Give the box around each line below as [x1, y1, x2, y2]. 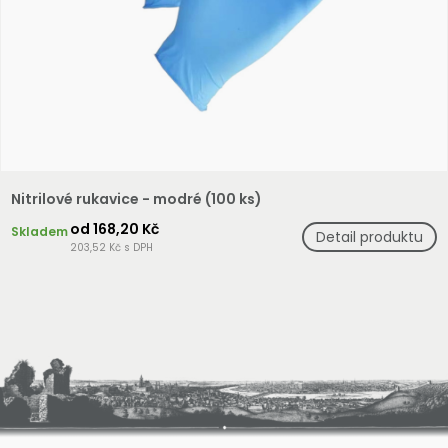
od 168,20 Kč [70, 219, 159, 239]
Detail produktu [316, 227, 423, 247]
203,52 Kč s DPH [70, 240, 153, 255]
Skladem [11, 223, 68, 240]
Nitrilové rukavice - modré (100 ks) [11, 189, 262, 209]
